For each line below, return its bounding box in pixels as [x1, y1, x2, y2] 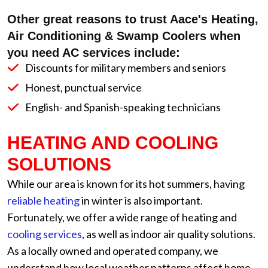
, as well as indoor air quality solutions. [82, 227, 255, 240]
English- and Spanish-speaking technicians [25, 100, 221, 114]
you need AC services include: [7, 46, 180, 59]
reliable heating [7, 194, 80, 207]
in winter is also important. [80, 194, 203, 207]
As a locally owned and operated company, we [7, 244, 218, 257]
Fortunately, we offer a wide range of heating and [7, 211, 237, 224]
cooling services [7, 227, 82, 240]
